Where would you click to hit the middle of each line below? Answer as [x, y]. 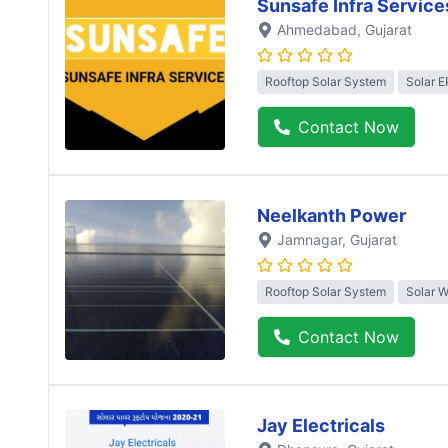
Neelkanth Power [331, 215]
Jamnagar [309, 239]
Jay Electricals [321, 425]
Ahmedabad [317, 29]
